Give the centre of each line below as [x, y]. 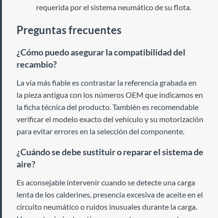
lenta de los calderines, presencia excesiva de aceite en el [110, 194]
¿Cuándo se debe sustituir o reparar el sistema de [110, 152]
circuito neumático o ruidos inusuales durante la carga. [107, 207]
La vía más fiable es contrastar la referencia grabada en [107, 82]
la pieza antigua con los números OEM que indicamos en [110, 95]
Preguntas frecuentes [69, 30]
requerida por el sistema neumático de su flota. [114, 7]
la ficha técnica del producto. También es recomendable [108, 107]
